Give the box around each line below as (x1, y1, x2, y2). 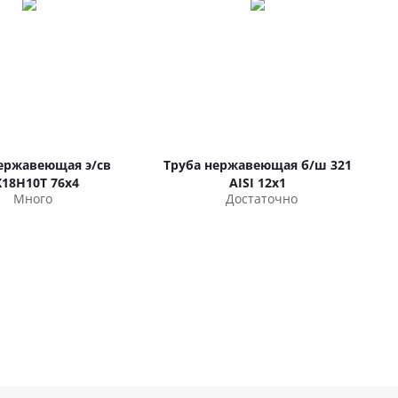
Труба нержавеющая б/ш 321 (163, 156, 353, 173)
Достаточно (225, 190, 298, 207)
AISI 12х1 (229, 174, 287, 191)
